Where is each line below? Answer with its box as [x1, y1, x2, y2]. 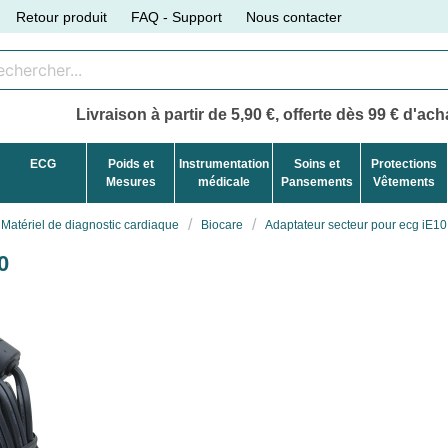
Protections [370, 156, 437, 171]
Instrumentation [178, 156, 269, 171]
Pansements [280, 174, 353, 189]
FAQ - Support [131, 8, 223, 25]
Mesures [105, 174, 156, 189]
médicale [197, 174, 250, 189]
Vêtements [372, 174, 435, 189]
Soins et [293, 156, 340, 171]
